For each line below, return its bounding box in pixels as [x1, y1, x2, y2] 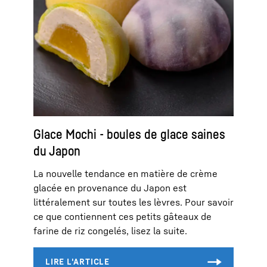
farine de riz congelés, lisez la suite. [33, 224, 187, 237]
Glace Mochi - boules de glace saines [33, 126, 225, 142]
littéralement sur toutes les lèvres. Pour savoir [33, 195, 234, 208]
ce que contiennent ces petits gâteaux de [33, 210, 212, 222]
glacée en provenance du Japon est [33, 181, 187, 194]
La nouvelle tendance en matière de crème [33, 167, 218, 179]
